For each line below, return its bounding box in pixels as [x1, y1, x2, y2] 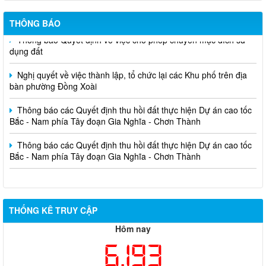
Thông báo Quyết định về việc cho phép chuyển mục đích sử [15, 27, 246, 39]
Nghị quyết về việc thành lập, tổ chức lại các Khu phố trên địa [15, 62, 247, 74]
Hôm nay [115, 222, 151, 235]
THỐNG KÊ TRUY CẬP [9, 204, 97, 216]
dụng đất [9, 38, 43, 50]
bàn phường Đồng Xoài [9, 73, 97, 85]
